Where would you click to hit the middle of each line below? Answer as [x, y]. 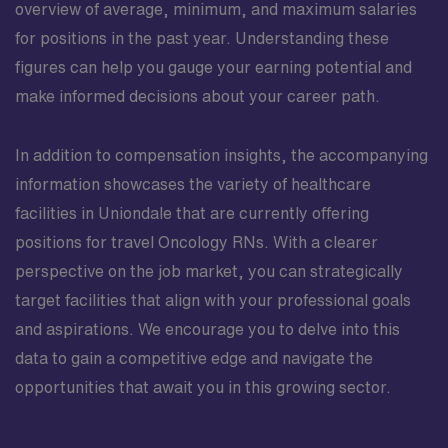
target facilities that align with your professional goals [213, 300]
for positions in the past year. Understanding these [202, 38]
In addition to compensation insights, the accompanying [221, 155]
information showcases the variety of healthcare [193, 184]
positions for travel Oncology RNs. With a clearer [196, 242]
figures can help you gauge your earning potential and [213, 67]
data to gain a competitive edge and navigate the [194, 358]
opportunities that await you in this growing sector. [203, 387]
